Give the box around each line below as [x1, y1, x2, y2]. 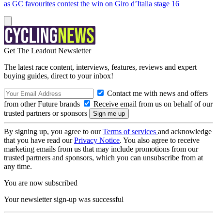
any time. [4, 162, 32, 170]
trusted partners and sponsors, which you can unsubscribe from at [4, 154, 203, 162]
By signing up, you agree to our [4, 127, 103, 136]
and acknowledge [158, 127, 212, 136]
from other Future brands [4, 100, 82, 108]
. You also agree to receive [120, 136, 200, 144]
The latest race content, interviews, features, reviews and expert [4, 63, 197, 71]
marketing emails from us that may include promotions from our [4, 145, 198, 153]
